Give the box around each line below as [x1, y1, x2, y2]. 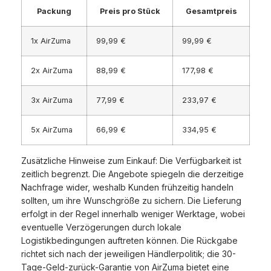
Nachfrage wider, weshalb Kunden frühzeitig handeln [21, 182, 233, 193]
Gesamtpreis [185, 7, 237, 16]
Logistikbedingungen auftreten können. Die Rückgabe [21, 235, 238, 246]
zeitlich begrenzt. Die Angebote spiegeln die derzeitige [21, 169, 244, 180]
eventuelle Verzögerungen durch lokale [21, 222, 181, 233]
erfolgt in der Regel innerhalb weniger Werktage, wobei [21, 209, 245, 220]
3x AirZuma [31, 96, 73, 105]
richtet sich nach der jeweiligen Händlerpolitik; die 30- [21, 249, 236, 260]
